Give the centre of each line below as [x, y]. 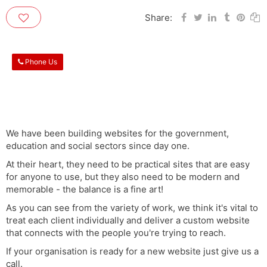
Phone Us [41, 61]
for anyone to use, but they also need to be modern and [123, 176]
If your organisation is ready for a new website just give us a [132, 251]
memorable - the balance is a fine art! [86, 189]
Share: [157, 17]
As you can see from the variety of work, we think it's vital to [132, 207]
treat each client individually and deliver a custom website [128, 220]
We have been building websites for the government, [117, 133]
